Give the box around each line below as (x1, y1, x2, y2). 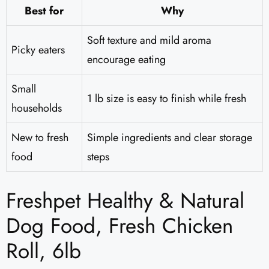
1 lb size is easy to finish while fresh (87, 91, 246, 107)
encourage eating (87, 52, 166, 68)
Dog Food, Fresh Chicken (6, 211, 233, 241)
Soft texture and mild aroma (87, 32, 211, 49)
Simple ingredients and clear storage (87, 130, 252, 146)
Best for (25, 3, 64, 19)
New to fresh (11, 130, 68, 146)
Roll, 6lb (6, 236, 81, 267)
